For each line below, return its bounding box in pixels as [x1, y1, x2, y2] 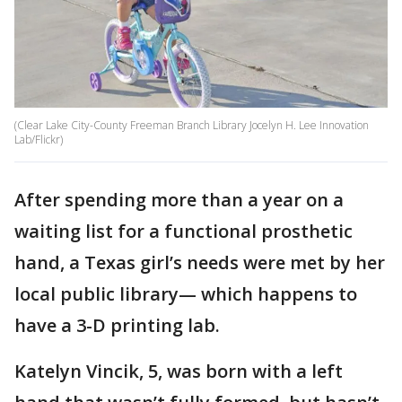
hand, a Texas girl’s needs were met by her [14, 250, 385, 275]
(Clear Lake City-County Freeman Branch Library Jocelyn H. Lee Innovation [14, 118, 369, 134]
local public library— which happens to [14, 282, 357, 307]
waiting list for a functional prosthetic [14, 219, 353, 244]
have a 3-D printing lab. [14, 313, 220, 338]
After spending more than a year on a [14, 188, 344, 213]
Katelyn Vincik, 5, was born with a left [14, 359, 343, 384]
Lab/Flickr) [14, 132, 63, 148]
